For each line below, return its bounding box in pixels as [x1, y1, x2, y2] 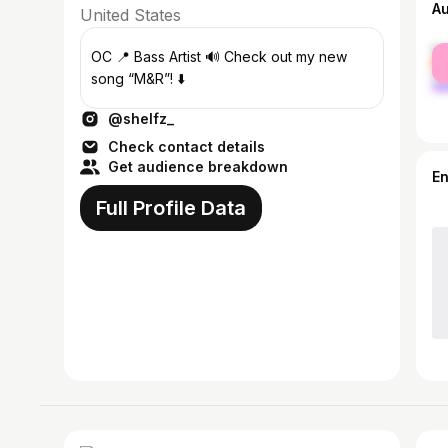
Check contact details [108, 138, 265, 155]
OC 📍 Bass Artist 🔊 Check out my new [91, 48, 347, 65]
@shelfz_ [108, 110, 174, 127]
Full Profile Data [96, 196, 246, 220]
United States [80, 5, 181, 25]
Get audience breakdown [108, 158, 288, 175]
